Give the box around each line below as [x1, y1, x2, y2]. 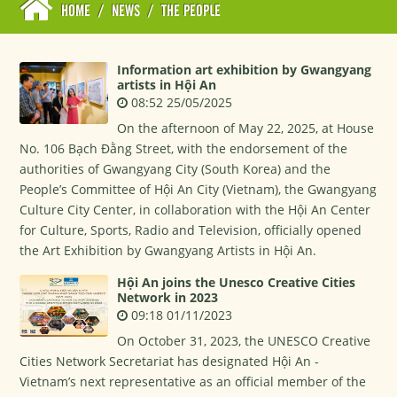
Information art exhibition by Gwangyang [117, 61, 372, 78]
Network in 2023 [117, 289, 219, 306]
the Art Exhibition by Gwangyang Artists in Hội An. [19, 242, 317, 259]
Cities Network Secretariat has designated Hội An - [19, 353, 320, 370]
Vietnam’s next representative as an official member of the [19, 373, 367, 390]
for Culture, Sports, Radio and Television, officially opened [19, 222, 362, 238]
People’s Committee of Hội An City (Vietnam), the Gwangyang [19, 181, 378, 198]
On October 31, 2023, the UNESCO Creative [117, 332, 371, 349]
